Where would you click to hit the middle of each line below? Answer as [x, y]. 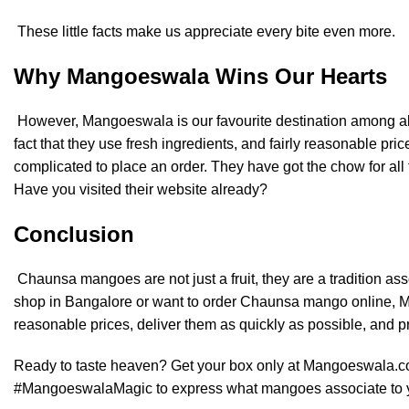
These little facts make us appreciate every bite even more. [204, 31]
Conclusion [74, 234]
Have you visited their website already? [141, 189]
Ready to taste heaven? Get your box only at [158, 366]
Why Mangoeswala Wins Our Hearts [200, 76]
